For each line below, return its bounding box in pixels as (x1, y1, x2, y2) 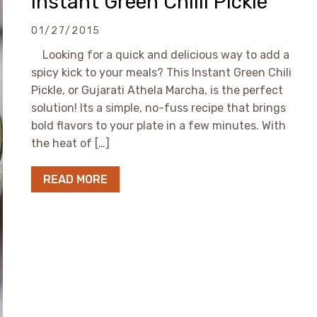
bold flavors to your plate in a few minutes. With (31, 119, 286, 132)
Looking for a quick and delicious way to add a (31, 48, 289, 62)
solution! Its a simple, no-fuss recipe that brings (31, 101, 286, 115)
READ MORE (43, 173, 108, 186)
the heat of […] (31, 137, 110, 150)
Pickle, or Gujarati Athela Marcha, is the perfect (31, 83, 283, 97)
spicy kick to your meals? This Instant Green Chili (31, 66, 292, 79)
